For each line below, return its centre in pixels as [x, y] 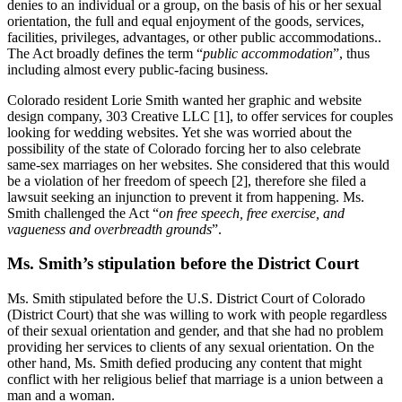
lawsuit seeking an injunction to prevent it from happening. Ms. [186, 197]
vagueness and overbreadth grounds [109, 229]
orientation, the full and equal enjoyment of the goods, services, [186, 21]
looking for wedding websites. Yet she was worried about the [179, 132]
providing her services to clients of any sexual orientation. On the [191, 347]
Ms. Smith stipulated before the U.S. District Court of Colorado [186, 299]
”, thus [351, 53]
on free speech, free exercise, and [252, 213]
